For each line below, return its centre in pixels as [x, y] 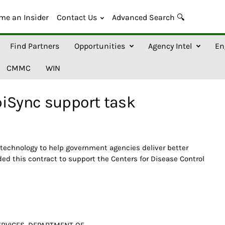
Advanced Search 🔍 [148, 17]
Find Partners [34, 46]
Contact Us [77, 17]
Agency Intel [170, 46]
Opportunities [99, 46]
